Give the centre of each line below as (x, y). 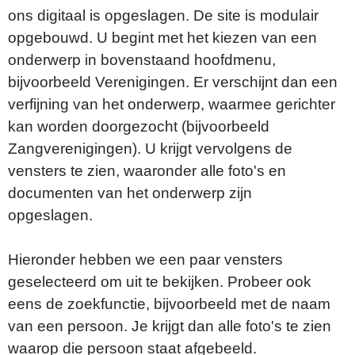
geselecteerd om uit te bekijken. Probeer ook (160, 281)
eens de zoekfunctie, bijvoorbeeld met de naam (169, 303)
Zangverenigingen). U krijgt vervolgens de (150, 148)
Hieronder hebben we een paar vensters (145, 259)
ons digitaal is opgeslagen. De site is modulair (163, 15)
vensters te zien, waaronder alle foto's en (147, 170)
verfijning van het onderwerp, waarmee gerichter (172, 104)
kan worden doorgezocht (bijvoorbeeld (139, 126)
